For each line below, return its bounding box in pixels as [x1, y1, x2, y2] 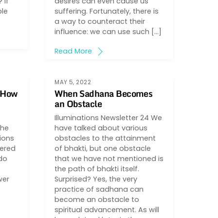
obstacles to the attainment [54, 133, 156, 143]
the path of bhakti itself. [54, 163, 140, 174]
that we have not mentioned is [54, 153, 164, 163]
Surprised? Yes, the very [54, 174, 138, 184]
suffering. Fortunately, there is [54, 6, 159, 17]
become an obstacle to [54, 194, 140, 204]
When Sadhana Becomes [54, 86, 153, 101]
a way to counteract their [54, 17, 145, 27]
